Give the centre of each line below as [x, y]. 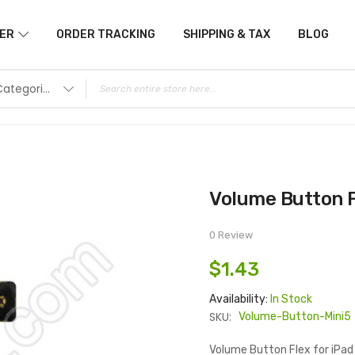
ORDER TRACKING [106, 34]
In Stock [291, 299]
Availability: [240, 299]
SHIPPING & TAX [227, 34]
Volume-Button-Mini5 [295, 317]
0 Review [231, 235]
